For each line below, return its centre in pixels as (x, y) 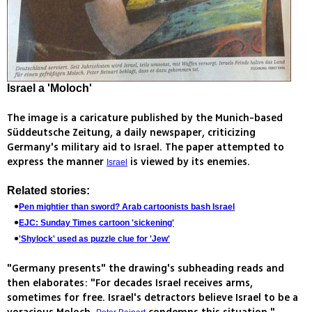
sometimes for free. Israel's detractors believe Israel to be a (153, 298)
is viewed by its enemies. (189, 162)
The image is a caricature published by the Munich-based (145, 118)
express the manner (57, 162)
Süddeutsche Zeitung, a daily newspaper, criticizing (131, 133)
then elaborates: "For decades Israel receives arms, (130, 283)
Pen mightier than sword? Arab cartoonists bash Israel (127, 207)
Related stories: (48, 191)
